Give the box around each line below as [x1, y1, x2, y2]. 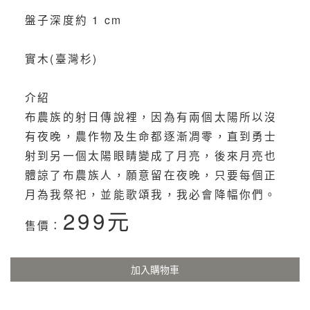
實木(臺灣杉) [24, 50, 98, 66]
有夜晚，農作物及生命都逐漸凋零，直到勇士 [24, 127, 277, 143]
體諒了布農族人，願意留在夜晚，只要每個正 [24, 166, 277, 182]
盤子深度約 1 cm [24, 11, 122, 27]
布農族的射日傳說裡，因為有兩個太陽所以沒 [24, 108, 277, 124]
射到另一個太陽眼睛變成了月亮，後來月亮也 [24, 147, 277, 163]
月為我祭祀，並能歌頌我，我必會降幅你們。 [24, 185, 277, 201]
